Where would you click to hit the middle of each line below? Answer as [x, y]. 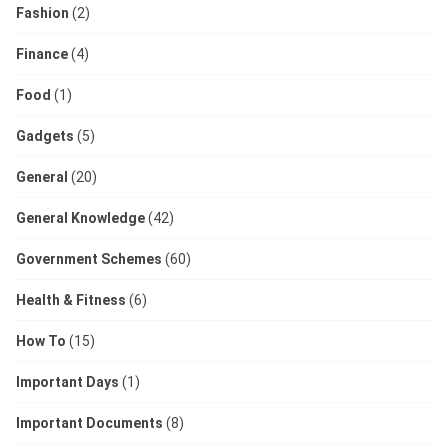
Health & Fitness [71, 299]
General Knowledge [80, 217]
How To [41, 340]
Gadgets [45, 135]
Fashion [42, 12]
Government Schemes [89, 258]
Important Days [67, 381]
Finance [42, 53]
